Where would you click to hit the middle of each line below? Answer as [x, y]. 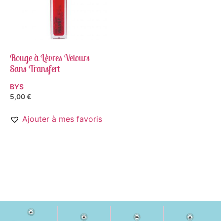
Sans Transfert [35, 69]
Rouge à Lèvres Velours [50, 58]
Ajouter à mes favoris [62, 119]
